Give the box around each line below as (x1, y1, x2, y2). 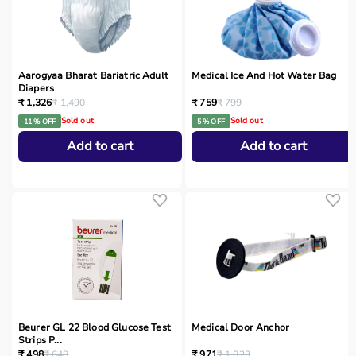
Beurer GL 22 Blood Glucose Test (18, 321, 171, 335)
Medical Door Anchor (192, 321, 290, 335)
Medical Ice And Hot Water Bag (192, 69, 337, 83)
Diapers (18, 82, 55, 95)
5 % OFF (196, 116, 225, 126)
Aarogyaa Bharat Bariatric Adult (18, 69, 168, 83)
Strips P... (18, 334, 62, 347)
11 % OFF (23, 116, 56, 126)
